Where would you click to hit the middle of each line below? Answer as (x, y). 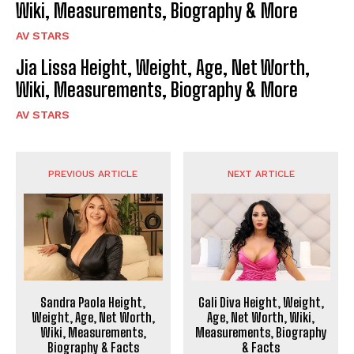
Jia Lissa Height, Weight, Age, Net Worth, (163, 68)
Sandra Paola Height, (93, 302)
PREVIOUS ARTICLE (93, 174)
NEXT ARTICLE (261, 174)
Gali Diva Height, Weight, (261, 302)
